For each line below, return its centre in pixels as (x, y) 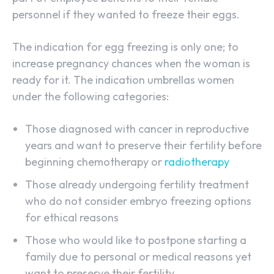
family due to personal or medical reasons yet (138, 257)
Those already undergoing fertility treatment (137, 185)
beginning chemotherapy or (95, 162)
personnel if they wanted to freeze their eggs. (127, 15)
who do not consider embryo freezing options (138, 201)
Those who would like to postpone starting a (136, 240)
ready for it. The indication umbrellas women (123, 80)
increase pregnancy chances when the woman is (131, 64)
